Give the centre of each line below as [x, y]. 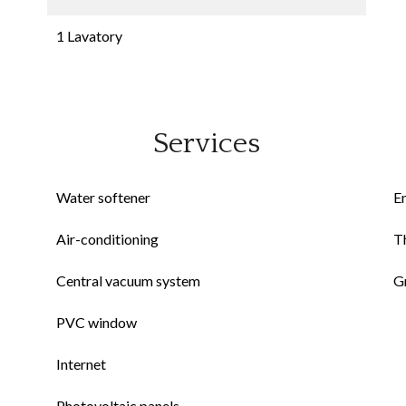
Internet [81, 364]
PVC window [97, 322]
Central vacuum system [128, 280]
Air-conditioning [107, 239]
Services [207, 144]
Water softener [103, 197]
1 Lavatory [89, 36]
